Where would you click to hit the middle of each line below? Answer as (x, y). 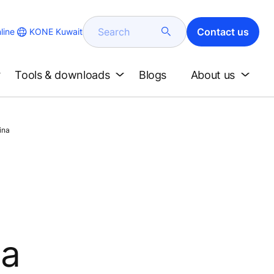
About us (213, 75)
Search (111, 29)
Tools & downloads (62, 75)
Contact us (223, 31)
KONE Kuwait (56, 31)
